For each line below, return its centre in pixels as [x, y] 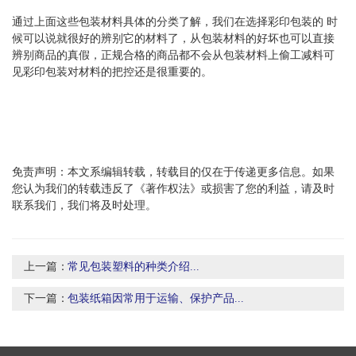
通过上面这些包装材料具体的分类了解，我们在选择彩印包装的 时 [175, 21]
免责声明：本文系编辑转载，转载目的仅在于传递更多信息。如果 [173, 172]
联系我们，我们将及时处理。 [84, 205]
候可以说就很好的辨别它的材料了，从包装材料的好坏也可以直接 [173, 38]
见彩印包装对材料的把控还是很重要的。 [112, 72]
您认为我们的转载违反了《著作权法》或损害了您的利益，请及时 [173, 188]
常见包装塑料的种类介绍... [133, 266]
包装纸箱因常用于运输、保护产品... [156, 298]
